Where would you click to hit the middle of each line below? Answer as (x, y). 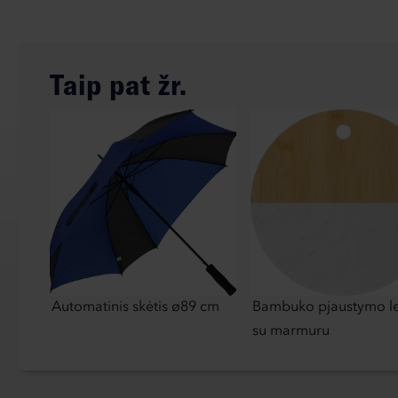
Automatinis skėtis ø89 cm (135, 308)
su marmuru (291, 332)
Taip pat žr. (119, 85)
